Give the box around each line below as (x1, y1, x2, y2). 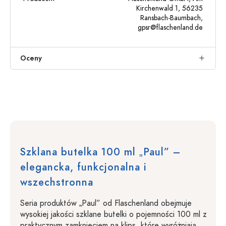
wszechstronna (20, 175, 93, 189)
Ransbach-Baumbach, (140, 13, 203, 23)
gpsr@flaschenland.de (138, 23, 203, 32)
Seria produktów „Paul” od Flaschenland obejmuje (20, 198, 192, 209)
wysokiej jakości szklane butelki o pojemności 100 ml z (20, 209, 207, 220)
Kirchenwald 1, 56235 (136, 4, 203, 13)
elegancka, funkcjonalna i (20, 160, 146, 174)
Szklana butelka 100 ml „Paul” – (20, 145, 181, 159)
